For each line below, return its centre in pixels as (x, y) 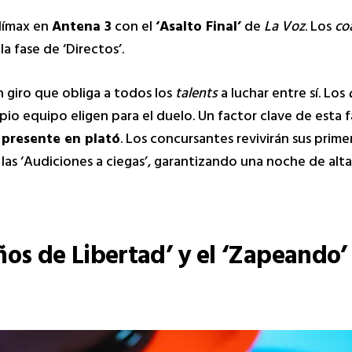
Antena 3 (82, 28)
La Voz (284, 28)
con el (134, 28)
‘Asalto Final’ (198, 28)
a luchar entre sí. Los (283, 95)
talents (196, 95)
